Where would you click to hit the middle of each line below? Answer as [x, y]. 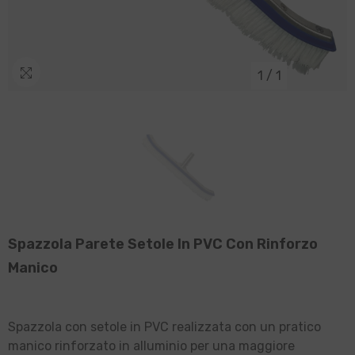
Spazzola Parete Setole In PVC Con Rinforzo [163, 260]
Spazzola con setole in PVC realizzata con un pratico [164, 342]
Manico [33, 283]
